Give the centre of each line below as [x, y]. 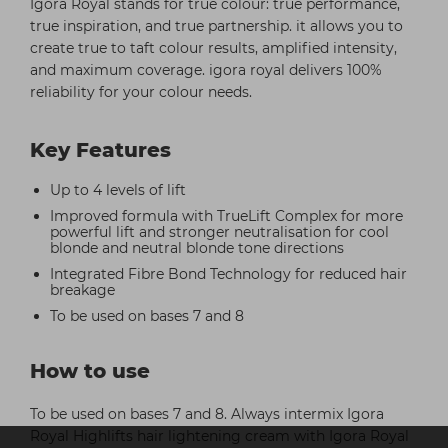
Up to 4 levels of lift [118, 189]
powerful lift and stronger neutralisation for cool [219, 231]
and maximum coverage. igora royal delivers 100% [206, 69]
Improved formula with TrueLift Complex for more [226, 215]
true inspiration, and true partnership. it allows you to [216, 25]
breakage [82, 289]
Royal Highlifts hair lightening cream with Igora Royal [219, 435]
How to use [93, 370]
